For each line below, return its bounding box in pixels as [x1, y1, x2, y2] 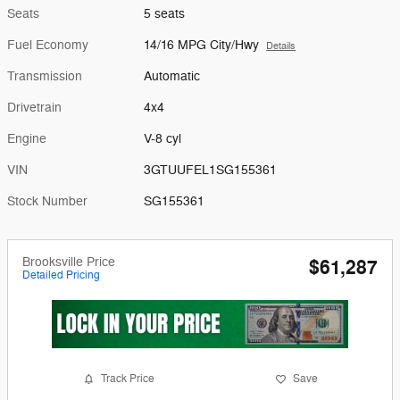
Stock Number [7, 193, 87, 209]
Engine [7, 130, 46, 146]
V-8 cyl [144, 130, 182, 146]
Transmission [7, 68, 82, 84]
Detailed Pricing [22, 267, 100, 282]
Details [266, 39, 296, 52]
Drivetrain [7, 99, 62, 115]
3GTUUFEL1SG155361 [144, 162, 278, 178]
